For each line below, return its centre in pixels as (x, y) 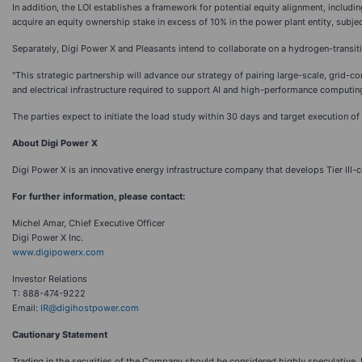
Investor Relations (50, 279)
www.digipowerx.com (58, 252)
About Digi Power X (55, 143)
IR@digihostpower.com (90, 308)
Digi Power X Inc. (48, 238)
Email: (26, 308)
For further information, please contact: (99, 196)
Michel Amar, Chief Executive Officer (88, 223)
